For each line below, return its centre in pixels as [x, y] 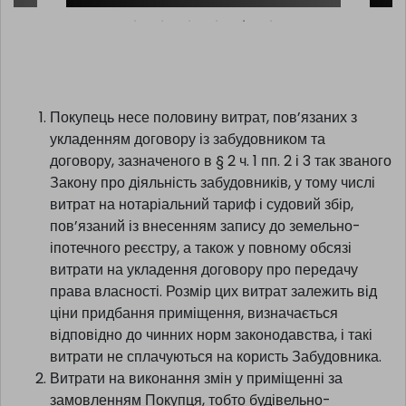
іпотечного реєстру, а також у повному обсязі [201, 271]
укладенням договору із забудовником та [188, 162]
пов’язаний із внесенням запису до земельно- [205, 249]
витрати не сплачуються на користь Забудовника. [216, 380]
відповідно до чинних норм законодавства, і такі [211, 358]
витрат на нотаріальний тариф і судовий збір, [202, 227]
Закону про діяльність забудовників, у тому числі [213, 206]
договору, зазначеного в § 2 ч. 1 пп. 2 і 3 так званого [221, 184]
